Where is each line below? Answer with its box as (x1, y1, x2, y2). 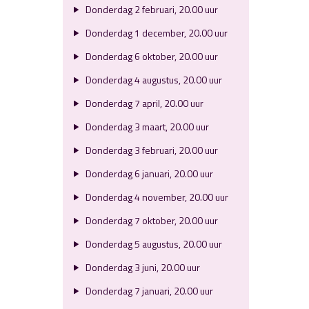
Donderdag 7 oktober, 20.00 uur (83, 213, 218, 228)
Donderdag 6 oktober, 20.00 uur (83, 49, 218, 63)
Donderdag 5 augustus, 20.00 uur (83, 237, 222, 251)
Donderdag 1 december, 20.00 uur (83, 26, 228, 40)
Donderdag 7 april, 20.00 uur (83, 96, 203, 110)
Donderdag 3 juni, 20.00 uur (83, 260, 200, 275)
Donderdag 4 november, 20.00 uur (83, 190, 228, 204)
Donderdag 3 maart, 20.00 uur (83, 119, 209, 134)
